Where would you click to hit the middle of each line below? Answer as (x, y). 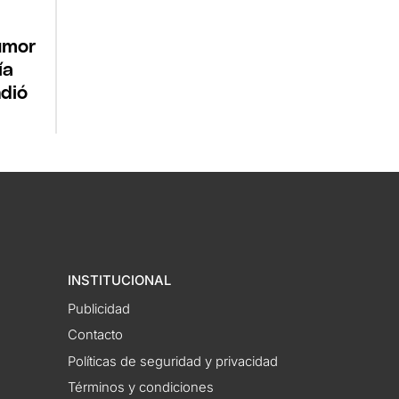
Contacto (96, 335)
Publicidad (99, 309)
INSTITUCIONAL (120, 281)
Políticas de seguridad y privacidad (173, 361)
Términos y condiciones (141, 388)
